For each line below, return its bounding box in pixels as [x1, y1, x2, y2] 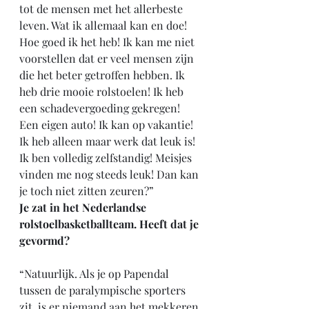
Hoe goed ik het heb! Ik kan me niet [19, 34, 197, 49]
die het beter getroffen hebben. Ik [19, 68, 188, 82]
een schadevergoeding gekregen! [19, 101, 183, 115]
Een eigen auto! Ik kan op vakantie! [19, 117, 196, 132]
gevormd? [19, 233, 70, 248]
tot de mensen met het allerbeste [19, 1, 186, 16]
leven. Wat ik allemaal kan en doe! [19, 18, 190, 32]
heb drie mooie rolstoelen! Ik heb [19, 84, 186, 99]
